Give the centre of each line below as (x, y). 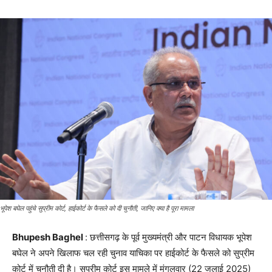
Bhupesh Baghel (49, 237)
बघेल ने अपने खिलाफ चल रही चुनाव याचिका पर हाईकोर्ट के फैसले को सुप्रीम (133, 253)
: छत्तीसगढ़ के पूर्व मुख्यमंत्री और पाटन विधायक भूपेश (168, 237)
